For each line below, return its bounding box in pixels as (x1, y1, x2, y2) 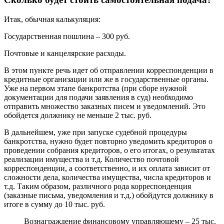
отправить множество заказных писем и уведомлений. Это (4, 101, 205, 110)
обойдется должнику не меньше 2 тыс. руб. (4, 110, 151, 119)
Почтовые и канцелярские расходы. (4, 48, 126, 57)
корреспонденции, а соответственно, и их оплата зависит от (4, 163, 210, 172)
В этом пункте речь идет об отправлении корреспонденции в (4, 65, 213, 74)
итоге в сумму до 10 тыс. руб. (4, 199, 105, 208)
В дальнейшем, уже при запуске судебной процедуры (4, 127, 187, 136)
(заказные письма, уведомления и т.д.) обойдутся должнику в (4, 190, 213, 199)
